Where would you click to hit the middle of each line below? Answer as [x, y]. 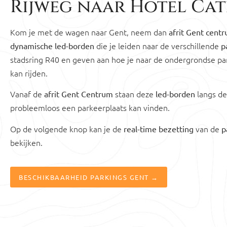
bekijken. [26, 142]
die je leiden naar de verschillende [158, 45]
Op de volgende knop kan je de [67, 128]
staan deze [134, 94]
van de [207, 128]
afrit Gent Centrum [79, 94]
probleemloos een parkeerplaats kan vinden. [90, 108]
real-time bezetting [159, 128]
